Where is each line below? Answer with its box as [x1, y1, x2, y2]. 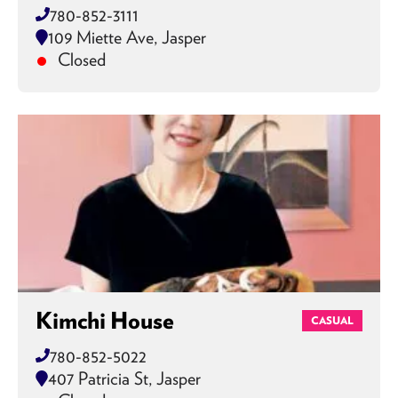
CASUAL [311, 314, 354, 327]
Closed [53, 48, 106, 70]
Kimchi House [36, 306, 174, 335]
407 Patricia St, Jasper [48, 367, 201, 389]
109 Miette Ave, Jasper [48, 26, 206, 48]
